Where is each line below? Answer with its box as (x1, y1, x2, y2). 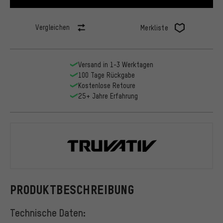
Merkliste (140, 23, 168, 32)
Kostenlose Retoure (78, 81, 135, 90)
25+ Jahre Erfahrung (78, 91, 138, 100)
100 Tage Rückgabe (78, 70, 135, 79)
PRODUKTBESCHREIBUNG (10, 183, 134, 197)
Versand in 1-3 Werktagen (78, 60, 153, 69)
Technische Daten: (10, 206, 86, 220)
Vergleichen (35, 22, 70, 31)
